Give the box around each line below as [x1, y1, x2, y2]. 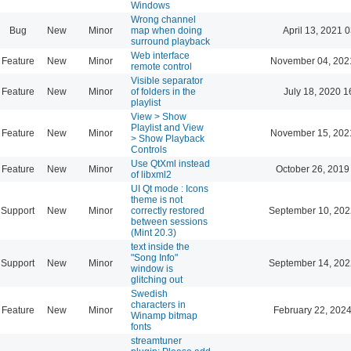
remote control [131, 60, 192, 72]
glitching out [131, 273, 183, 285]
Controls [131, 143, 167, 155]
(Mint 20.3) [131, 226, 176, 238]
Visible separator [131, 74, 203, 86]
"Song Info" [131, 251, 178, 263]
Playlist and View [131, 121, 204, 133]
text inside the [131, 241, 190, 252]
